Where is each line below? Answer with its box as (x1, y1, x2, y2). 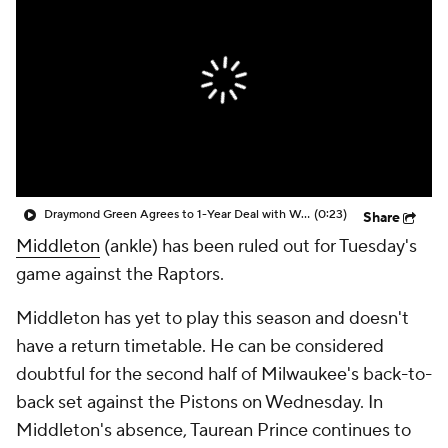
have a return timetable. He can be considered (16, 335, 384, 358)
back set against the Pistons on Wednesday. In (16, 391, 383, 414)
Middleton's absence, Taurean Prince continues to (16, 419, 411, 442)
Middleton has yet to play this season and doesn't (16, 307, 409, 330)
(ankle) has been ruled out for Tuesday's (100, 235, 417, 258)
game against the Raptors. (16, 263, 224, 286)
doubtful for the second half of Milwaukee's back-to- (16, 363, 432, 386)
